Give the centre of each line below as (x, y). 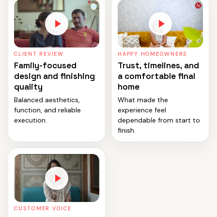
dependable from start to (159, 120)
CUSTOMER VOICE (43, 209)
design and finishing (54, 76)
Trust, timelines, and (158, 66)
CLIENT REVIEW (39, 54)
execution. (31, 120)
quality (28, 87)
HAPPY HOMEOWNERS (153, 54)
